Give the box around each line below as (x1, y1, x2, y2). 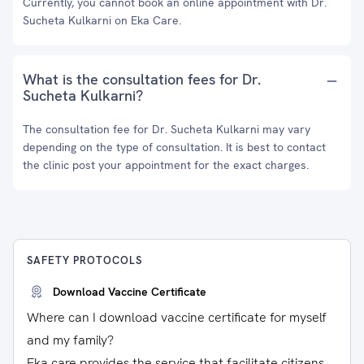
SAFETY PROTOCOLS (27, 253, 142, 267)
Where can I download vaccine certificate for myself (27, 309, 327, 326)
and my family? (27, 331, 114, 349)
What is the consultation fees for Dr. (23, 70, 261, 89)
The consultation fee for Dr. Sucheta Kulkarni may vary (23, 122, 310, 136)
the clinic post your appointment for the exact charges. (23, 158, 309, 172)
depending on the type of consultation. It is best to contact (23, 140, 326, 154)
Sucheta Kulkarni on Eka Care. (23, 13, 181, 28)
